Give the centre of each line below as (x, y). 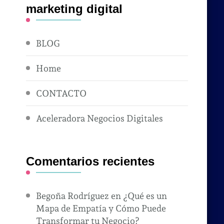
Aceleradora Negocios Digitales (100, 118)
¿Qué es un (145, 196)
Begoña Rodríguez (73, 196)
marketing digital (74, 9)
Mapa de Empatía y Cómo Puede (101, 208)
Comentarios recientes (90, 161)
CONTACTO (61, 93)
